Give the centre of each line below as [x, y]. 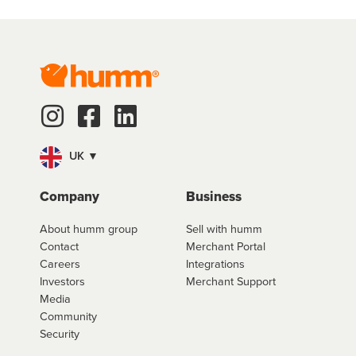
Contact [59, 246]
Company [70, 196]
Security [60, 333]
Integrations [215, 263]
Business [214, 196]
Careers [60, 263]
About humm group [89, 228]
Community [68, 315]
